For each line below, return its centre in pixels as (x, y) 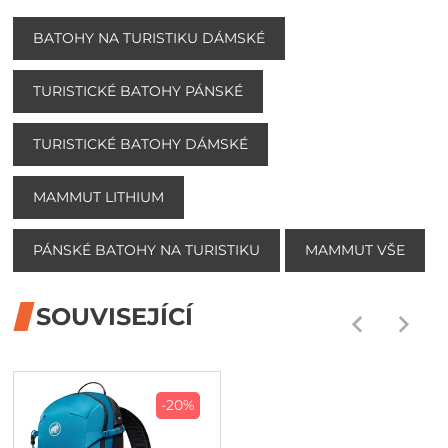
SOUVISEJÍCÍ (115, 316)
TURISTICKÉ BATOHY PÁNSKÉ (138, 90)
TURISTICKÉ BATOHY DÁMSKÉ (141, 143)
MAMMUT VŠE (355, 249)
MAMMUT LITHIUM (99, 196)
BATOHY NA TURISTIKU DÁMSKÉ (149, 37)
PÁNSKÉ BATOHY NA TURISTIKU (147, 249)
